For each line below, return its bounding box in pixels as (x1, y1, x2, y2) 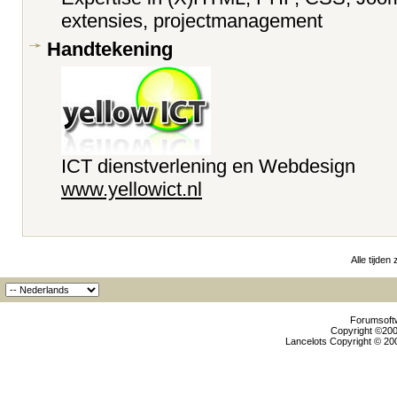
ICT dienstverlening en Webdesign (61, 155, 355, 177)
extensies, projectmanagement (61, 10, 323, 32)
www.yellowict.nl (61, 178, 202, 200)
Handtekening (47, 38, 173, 60)
